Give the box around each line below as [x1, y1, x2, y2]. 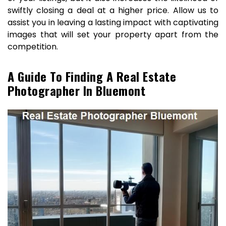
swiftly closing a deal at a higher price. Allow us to [8, 5, 218, 16]
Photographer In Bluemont [8, 81, 145, 99]
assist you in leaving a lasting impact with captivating [8, 17, 218, 28]
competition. [8, 41, 58, 52]
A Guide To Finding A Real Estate [8, 67, 176, 85]
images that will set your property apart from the [8, 29, 218, 40]
